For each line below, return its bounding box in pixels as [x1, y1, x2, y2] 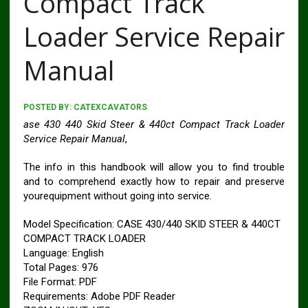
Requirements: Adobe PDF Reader [23, 290, 175, 302]
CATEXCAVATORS [73, 102, 147, 112]
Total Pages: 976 [23, 261, 98, 274]
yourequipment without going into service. [23, 190, 212, 202]
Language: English [23, 247, 104, 259]
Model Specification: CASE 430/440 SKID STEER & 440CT [23, 218, 280, 230]
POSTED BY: [23, 102, 74, 112]
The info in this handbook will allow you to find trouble [23, 161, 285, 173]
